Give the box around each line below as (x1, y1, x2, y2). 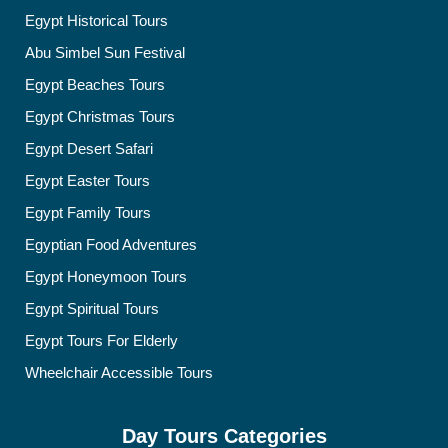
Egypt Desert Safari (25, 140, 153, 157)
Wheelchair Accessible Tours (25, 364, 213, 381)
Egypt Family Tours (25, 204, 151, 221)
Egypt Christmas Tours (25, 108, 175, 125)
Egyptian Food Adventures (25, 236, 197, 253)
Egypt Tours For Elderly (25, 332, 178, 349)
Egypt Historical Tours (25, 12, 168, 29)
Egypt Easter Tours (25, 172, 150, 189)
